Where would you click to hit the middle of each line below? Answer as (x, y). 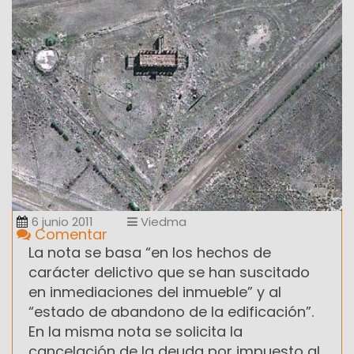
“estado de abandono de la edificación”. (171, 311)
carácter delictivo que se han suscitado (169, 272)
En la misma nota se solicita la (136, 331)
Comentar (69, 234)
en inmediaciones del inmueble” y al (155, 292)
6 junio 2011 (62, 221)
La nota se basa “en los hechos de (150, 252)
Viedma (162, 221)
